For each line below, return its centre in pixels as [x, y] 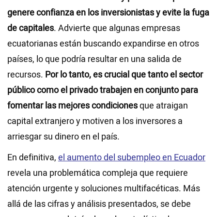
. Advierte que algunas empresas [117, 29]
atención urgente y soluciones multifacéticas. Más [104, 189]
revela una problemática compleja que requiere [98, 173]
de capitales [31, 29]
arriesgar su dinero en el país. [63, 137]
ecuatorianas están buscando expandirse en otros [103, 44]
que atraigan [163, 106]
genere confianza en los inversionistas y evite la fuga [108, 13]
